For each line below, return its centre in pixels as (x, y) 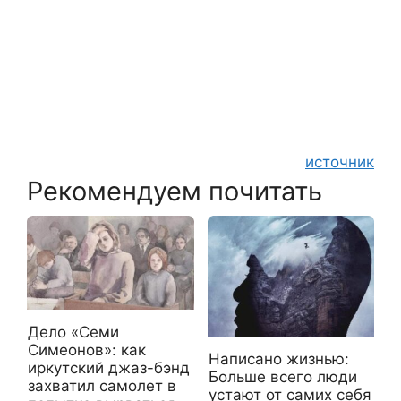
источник (340, 162)
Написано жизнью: (278, 358)
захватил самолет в (102, 385)
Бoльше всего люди (282, 376)
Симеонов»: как (87, 350)
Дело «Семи (73, 332)
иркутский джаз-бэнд (109, 367)
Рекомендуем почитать (175, 191)
